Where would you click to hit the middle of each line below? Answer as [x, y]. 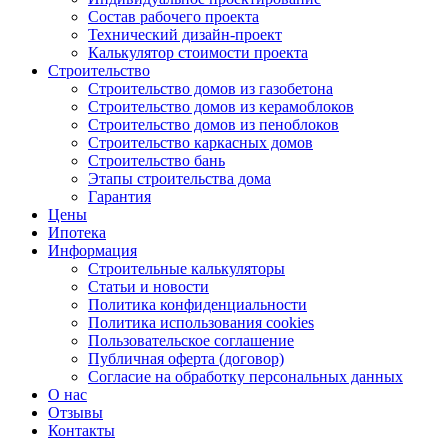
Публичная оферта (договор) [186, 358]
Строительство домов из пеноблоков [213, 124]
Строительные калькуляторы [186, 268]
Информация [92, 250]
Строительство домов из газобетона [210, 88]
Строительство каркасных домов [200, 142]
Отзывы [75, 412]
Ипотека [77, 232]
